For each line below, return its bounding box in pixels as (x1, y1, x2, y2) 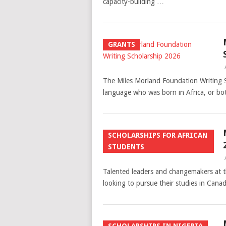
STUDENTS (107, 143, 144, 151)
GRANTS (107, 40, 135, 48)
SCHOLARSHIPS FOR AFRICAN (107, 131, 207, 139)
